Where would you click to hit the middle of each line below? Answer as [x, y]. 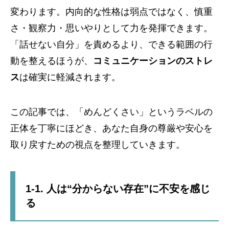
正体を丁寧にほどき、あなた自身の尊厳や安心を [111, 128]
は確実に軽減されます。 [70, 77]
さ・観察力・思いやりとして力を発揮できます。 [111, 28]
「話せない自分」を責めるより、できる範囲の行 [111, 44]
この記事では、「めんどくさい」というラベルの [111, 112]
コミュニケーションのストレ [153, 61]
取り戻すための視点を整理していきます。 [98, 144]
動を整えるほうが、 [52, 61]
